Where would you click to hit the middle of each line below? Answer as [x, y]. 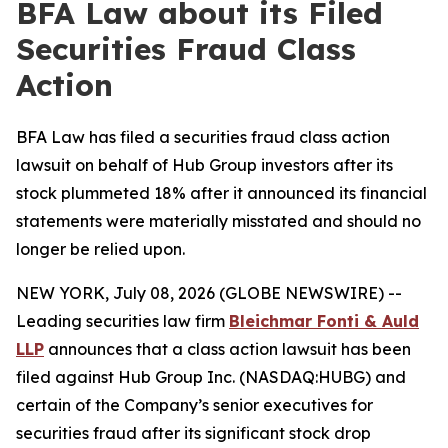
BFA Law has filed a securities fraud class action [203, 137]
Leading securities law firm [122, 321]
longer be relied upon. [100, 249]
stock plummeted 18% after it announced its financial [221, 193]
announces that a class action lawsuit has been [227, 349]
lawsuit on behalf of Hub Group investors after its [204, 165]
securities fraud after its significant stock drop [193, 433]
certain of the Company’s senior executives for [194, 405]
